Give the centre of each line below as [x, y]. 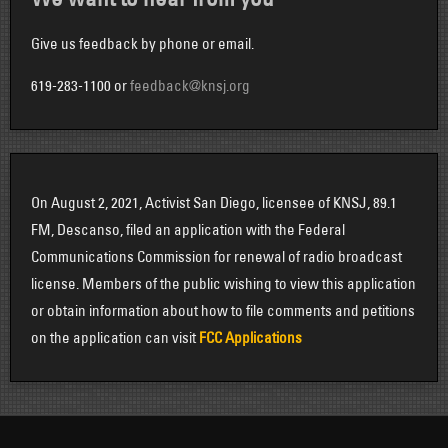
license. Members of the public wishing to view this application [223, 283]
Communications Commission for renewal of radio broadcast [216, 256]
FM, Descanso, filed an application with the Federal [188, 229]
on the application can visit [115, 337]
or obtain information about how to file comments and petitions [223, 310]
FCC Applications [250, 337]
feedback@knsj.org [190, 86]
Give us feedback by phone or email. [142, 44]
